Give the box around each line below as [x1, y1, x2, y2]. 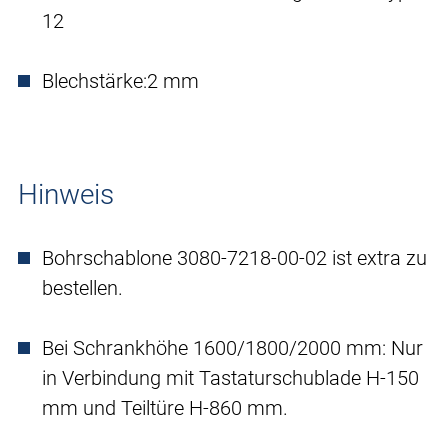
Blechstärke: [42, 69, 147, 94]
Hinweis [18, 178, 114, 212]
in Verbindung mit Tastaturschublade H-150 [42, 366, 419, 391]
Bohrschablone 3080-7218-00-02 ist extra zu [42, 246, 427, 271]
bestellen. [42, 276, 123, 301]
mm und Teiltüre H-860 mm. [42, 396, 288, 421]
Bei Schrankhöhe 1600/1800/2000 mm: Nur [42, 336, 423, 361]
